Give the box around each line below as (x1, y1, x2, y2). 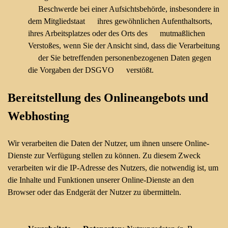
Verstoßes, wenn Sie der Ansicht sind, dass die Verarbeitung (28, 41, 220, 50)
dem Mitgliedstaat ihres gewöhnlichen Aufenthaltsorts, (28, 17, 212, 25)
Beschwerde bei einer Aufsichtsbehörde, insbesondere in (28, 5, 219, 13)
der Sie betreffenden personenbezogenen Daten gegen (28, 53, 211, 62)
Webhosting (8, 109, 69, 123)
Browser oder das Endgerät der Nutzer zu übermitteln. (8, 188, 181, 196)
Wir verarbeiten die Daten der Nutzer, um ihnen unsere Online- (8, 139, 209, 148)
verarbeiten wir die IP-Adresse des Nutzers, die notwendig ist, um (8, 163, 218, 172)
